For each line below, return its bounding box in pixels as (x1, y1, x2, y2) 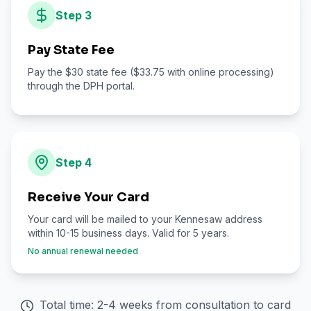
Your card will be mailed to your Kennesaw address (28, 213, 262, 225)
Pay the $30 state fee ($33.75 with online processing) (28, 66, 274, 78)
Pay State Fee (28, 42, 115, 58)
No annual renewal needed (28, 246, 138, 256)
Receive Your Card (28, 190, 149, 205)
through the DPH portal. (28, 80, 135, 92)
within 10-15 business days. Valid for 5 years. (28, 227, 229, 239)
